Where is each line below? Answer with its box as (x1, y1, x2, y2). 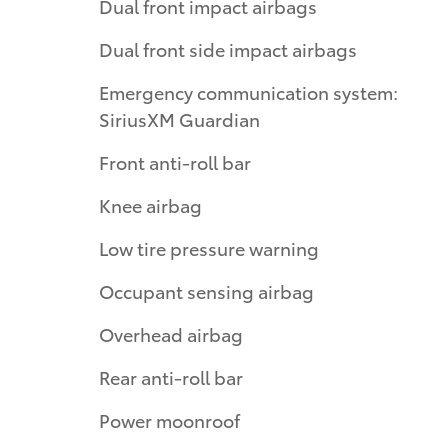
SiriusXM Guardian (99, 105, 260, 131)
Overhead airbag (99, 320, 243, 346)
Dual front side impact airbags (99, 35, 357, 61)
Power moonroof (99, 406, 240, 432)
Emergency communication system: (99, 78, 398, 104)
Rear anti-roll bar (99, 363, 243, 389)
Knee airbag (99, 191, 202, 217)
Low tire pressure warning (99, 234, 319, 260)
